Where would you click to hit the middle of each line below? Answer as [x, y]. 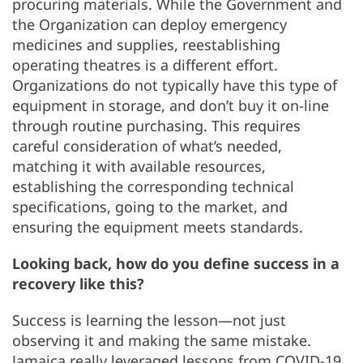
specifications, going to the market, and [150, 206]
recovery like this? [78, 283]
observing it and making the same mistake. [162, 340]
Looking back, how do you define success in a [176, 263]
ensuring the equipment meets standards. [158, 226]
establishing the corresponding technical [153, 186]
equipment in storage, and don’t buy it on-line [171, 105]
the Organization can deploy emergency [149, 24]
